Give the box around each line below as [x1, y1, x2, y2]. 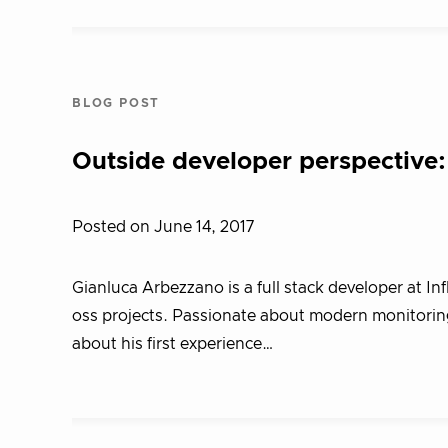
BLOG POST [72, 97, 161, 109]
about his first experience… [72, 336, 274, 352]
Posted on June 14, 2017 [72, 219, 254, 235]
